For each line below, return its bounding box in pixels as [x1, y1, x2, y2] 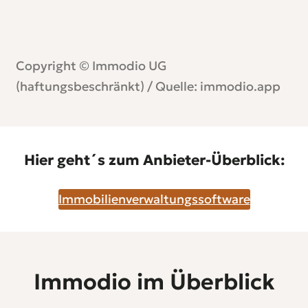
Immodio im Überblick [33, 267, 275, 296]
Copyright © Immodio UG [16, 58, 167, 74]
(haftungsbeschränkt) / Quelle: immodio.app [16, 78, 280, 95]
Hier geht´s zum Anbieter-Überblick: [23, 151, 285, 170]
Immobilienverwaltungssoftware [58, 191, 250, 208]
